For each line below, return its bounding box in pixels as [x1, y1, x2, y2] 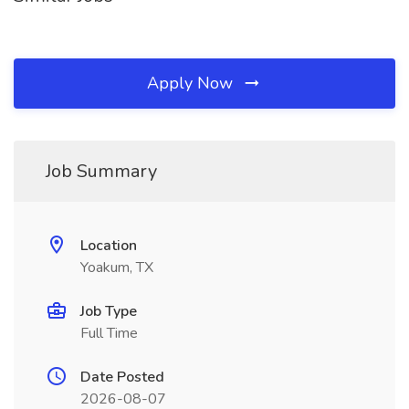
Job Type [80, 301, 137, 321]
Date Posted [80, 367, 164, 387]
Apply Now [147, 72, 237, 94]
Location [80, 236, 137, 256]
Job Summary [46, 159, 157, 184]
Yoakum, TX [80, 257, 153, 278]
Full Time [80, 323, 138, 343]
